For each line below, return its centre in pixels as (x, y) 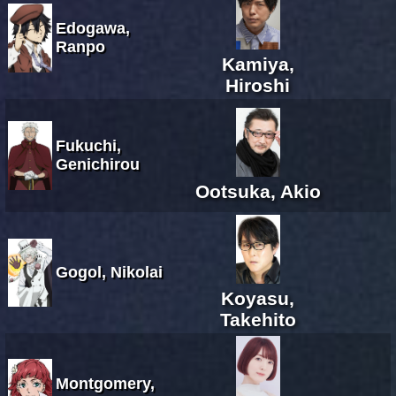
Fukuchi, (88, 145)
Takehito (258, 319)
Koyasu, (258, 298)
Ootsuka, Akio (258, 191)
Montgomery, (105, 383)
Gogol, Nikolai (109, 272)
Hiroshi (258, 85)
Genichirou (98, 164)
